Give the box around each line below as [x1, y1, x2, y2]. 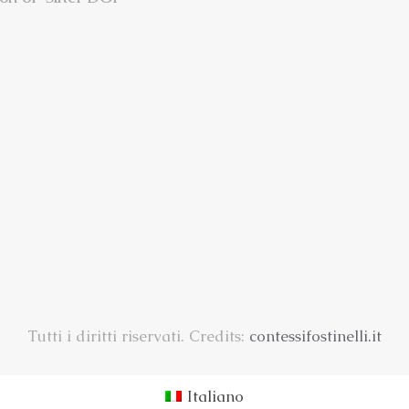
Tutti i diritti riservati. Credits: [26, 326, 249, 347]
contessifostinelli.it [248, 326, 382, 347]
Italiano [187, 385, 245, 406]
